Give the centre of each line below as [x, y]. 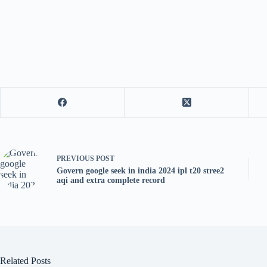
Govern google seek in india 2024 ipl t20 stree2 [140, 170]
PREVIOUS [76, 158]
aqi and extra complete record [111, 180]
